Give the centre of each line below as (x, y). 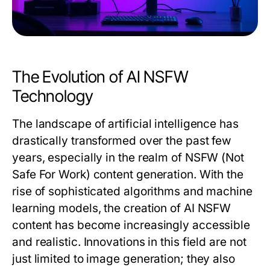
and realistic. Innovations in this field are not (129, 242)
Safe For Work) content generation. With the (128, 175)
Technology (53, 96)
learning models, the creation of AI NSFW (122, 209)
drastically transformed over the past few (122, 141)
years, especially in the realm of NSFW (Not (128, 158)
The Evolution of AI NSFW (100, 77)
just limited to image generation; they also (124, 259)
